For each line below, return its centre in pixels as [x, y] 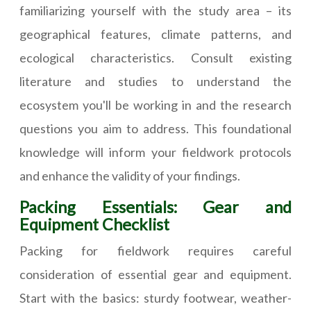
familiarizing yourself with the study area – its [155, 11]
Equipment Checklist [94, 225]
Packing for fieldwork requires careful [155, 251]
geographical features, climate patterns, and [155, 34]
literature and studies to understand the [155, 82]
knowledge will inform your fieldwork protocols [155, 152]
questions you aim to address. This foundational [155, 129]
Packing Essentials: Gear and [155, 207]
